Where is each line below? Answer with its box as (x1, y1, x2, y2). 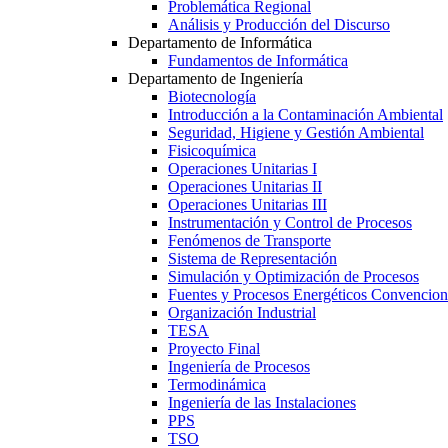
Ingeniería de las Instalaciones (168, 394, 356, 412)
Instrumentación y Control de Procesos (168, 214, 412, 232)
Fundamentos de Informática (168, 52, 348, 70)
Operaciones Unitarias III (168, 196, 327, 214)
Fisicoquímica (168, 142, 256, 160)
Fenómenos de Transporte (168, 232, 331, 250)
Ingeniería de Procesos (168, 358, 310, 376)
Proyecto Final (168, 340, 260, 358)
